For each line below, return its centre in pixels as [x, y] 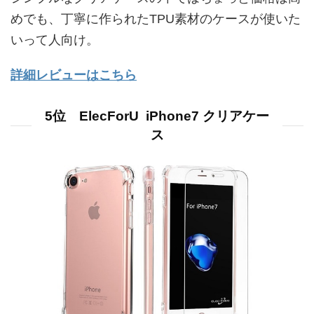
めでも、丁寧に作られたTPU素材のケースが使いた [156, 19]
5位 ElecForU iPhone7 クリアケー [157, 116]
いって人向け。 [55, 40]
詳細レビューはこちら [74, 75]
